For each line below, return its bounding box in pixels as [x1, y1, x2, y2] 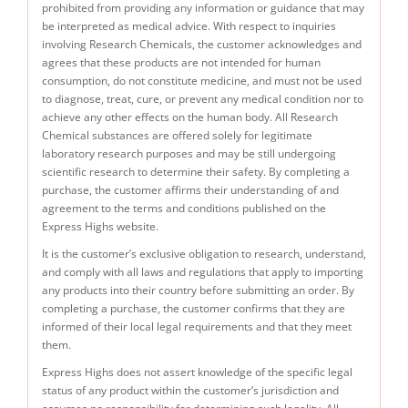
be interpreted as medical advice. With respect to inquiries [42, 18, 336, 35]
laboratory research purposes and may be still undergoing [42, 146, 336, 162]
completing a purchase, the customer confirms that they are [42, 301, 345, 317]
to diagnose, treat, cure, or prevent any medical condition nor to [42, 91, 363, 107]
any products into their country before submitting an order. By [42, 282, 354, 299]
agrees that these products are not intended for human [42, 55, 321, 71]
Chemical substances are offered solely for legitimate [42, 127, 312, 144]
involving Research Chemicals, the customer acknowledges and [42, 36, 362, 53]
